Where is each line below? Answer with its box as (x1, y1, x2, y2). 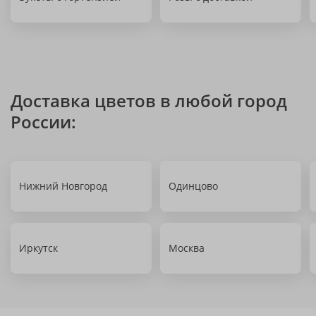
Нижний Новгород (19, 179, 107, 193)
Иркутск (19, 241, 58, 255)
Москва (169, 241, 205, 255)
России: (11, 110, 76, 133)
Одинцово (169, 179, 218, 193)
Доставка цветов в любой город (11, 89, 287, 112)
